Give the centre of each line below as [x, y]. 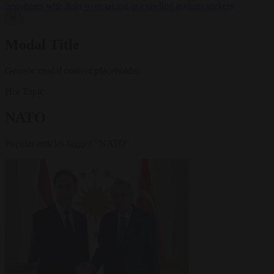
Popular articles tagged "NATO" [68, 143]
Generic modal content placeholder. [73, 70]
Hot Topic [24, 91]
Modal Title [42, 45]
